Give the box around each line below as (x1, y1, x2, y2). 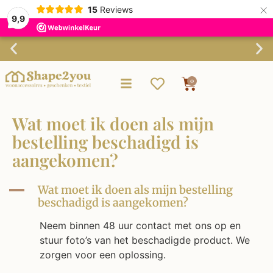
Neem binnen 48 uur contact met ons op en (40, 219, 241, 232)
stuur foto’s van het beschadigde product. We (40, 234, 250, 246)
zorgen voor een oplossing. (40, 249, 166, 261)
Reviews (99, 4, 133, 15)
